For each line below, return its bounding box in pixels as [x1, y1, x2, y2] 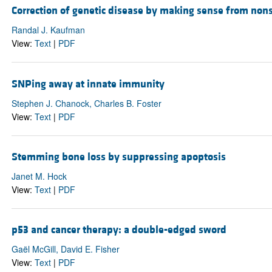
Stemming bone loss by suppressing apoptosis [11, 149, 226, 164]
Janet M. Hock [11, 169, 67, 182]
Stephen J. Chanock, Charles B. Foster [11, 97, 161, 109]
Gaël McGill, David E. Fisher [11, 242, 120, 255]
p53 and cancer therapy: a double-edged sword [11, 222, 226, 237]
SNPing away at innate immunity [11, 76, 165, 91]
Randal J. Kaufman [11, 24, 85, 36]
